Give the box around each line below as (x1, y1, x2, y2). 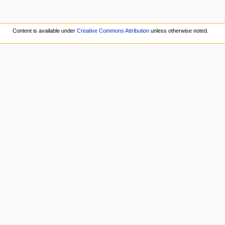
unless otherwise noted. (149, 27, 208, 34)
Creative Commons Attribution (76, 27, 149, 34)
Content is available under (12, 27, 77, 34)
